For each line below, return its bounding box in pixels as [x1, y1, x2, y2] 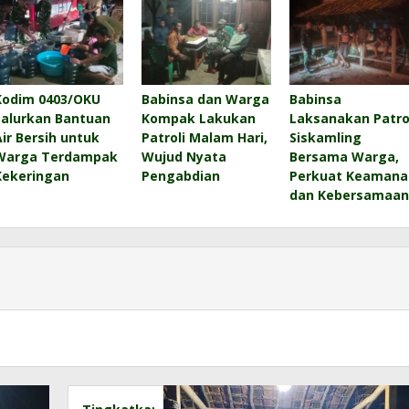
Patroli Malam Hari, [141, 128, 267, 146]
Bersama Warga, [288, 147, 399, 165]
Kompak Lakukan [141, 109, 256, 127]
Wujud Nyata [141, 147, 226, 165]
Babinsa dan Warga [141, 89, 269, 108]
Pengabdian [141, 166, 220, 184]
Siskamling [288, 128, 362, 146]
